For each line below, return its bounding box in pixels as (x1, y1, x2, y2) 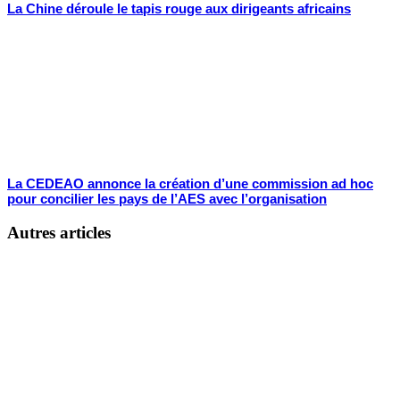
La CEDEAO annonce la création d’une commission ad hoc (7, 176, 373, 192)
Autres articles (7, 222, 111, 242)
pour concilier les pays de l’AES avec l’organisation (7, 191, 327, 207)
